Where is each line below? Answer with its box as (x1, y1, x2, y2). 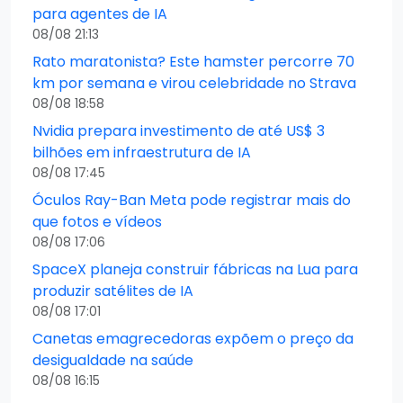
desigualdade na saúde (32, 349, 193, 371)
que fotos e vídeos (32, 210, 162, 232)
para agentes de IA (32, 3, 167, 24)
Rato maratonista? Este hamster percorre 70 (32, 50, 354, 72)
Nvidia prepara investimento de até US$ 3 (32, 120, 325, 141)
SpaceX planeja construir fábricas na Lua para (32, 258, 358, 280)
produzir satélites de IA (32, 280, 193, 301)
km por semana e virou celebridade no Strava (32, 72, 356, 94)
